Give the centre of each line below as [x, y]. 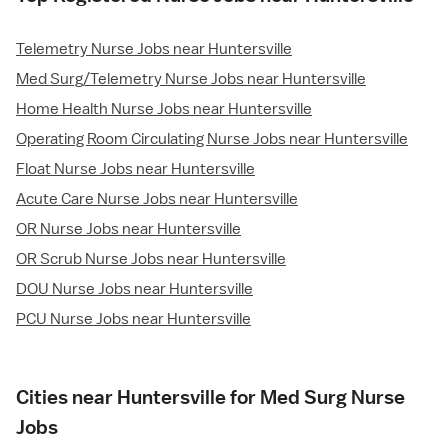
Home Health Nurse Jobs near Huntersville [164, 109]
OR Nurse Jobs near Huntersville [128, 229]
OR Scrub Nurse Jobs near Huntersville [151, 259]
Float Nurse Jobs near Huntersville [135, 169]
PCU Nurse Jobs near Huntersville [133, 319]
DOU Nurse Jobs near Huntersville [134, 289]
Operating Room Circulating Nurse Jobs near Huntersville [212, 139]
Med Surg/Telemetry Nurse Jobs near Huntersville [191, 79]
